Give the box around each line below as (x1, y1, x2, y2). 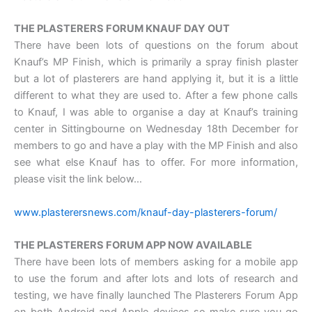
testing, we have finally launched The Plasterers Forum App (14, 289, 298, 302)
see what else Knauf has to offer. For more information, (14, 156, 298, 169)
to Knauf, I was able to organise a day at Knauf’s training (14, 106, 298, 119)
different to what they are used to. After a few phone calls (14, 89, 298, 102)
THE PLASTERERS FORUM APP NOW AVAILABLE (14, 239, 252, 252)
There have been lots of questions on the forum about (14, 39, 298, 52)
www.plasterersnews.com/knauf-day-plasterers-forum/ (14, 205, 277, 219)
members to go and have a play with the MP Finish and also (14, 139, 298, 153)
